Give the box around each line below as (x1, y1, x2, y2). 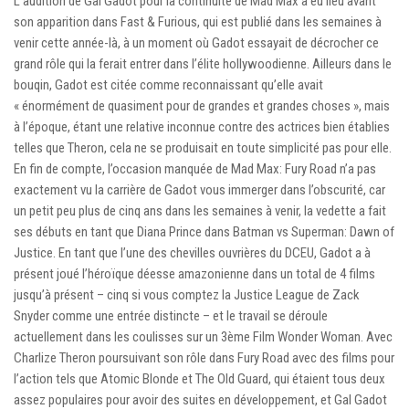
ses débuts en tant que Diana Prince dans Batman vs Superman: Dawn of (14, 224, 394, 241)
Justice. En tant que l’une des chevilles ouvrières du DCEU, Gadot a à (14, 245, 371, 262)
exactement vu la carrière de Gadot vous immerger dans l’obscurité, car (14, 182, 385, 199)
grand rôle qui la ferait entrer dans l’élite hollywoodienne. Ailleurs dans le (14, 56, 392, 73)
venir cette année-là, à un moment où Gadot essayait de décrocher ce (14, 35, 379, 52)
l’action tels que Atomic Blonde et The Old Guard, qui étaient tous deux (14, 371, 385, 388)
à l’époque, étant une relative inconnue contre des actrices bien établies (14, 119, 390, 136)
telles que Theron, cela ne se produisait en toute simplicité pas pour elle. (14, 140, 392, 157)
